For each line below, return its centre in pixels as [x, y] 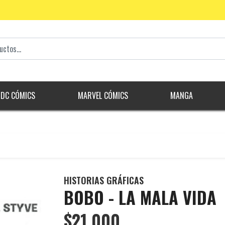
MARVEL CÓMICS [103, 96]
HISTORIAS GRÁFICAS [104, 181]
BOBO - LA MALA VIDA [140, 197]
